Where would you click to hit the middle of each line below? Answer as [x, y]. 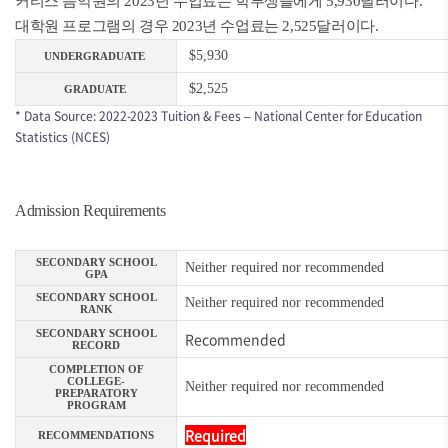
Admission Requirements [90, 210]
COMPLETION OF [96, 369]
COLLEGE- [96, 381]
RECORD [96, 345]
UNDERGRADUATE [96, 56]
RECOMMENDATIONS [96, 435]
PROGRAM [96, 405]
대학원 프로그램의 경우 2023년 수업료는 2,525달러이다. [197, 26]
